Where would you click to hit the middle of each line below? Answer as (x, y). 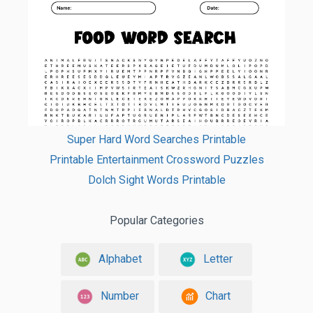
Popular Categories (156, 221)
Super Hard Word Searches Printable (156, 140)
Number (120, 296)
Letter (218, 259)
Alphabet (120, 259)
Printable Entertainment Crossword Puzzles (156, 160)
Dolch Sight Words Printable (156, 180)
